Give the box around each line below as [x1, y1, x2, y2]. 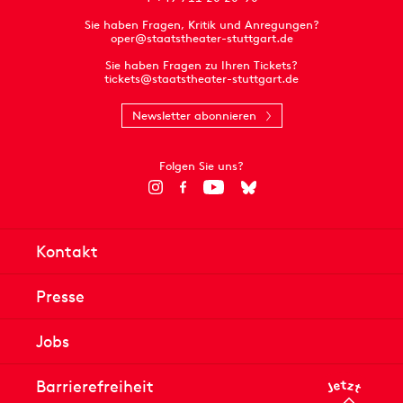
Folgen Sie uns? [159, 158, 244, 174]
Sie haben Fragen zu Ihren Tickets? [105, 58, 298, 73]
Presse [36, 286, 85, 307]
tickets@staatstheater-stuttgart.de [104, 71, 299, 86]
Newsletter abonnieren [131, 108, 256, 123]
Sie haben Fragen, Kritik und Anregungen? [84, 17, 319, 32]
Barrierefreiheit [36, 376, 154, 397]
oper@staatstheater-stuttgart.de [110, 31, 293, 46]
